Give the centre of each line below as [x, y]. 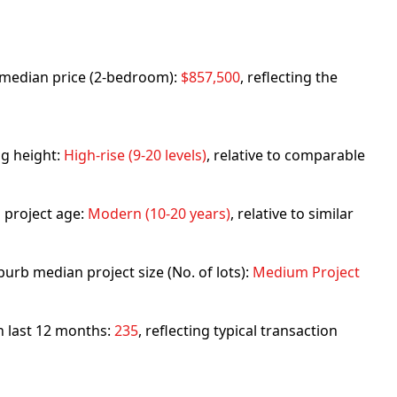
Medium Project [306, 272]
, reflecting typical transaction [238, 331]
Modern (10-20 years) [159, 214]
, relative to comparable [286, 155]
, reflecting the [289, 77]
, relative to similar [292, 214]
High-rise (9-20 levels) [135, 155]
